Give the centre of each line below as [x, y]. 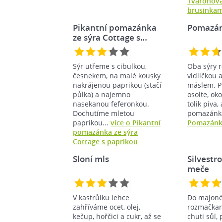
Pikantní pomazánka [115, 27]
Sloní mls [91, 159]
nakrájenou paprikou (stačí [117, 85]
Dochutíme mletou [104, 113]
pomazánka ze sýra [105, 132]
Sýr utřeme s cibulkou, [110, 66]
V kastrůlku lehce [101, 197]
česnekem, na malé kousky [117, 75]
